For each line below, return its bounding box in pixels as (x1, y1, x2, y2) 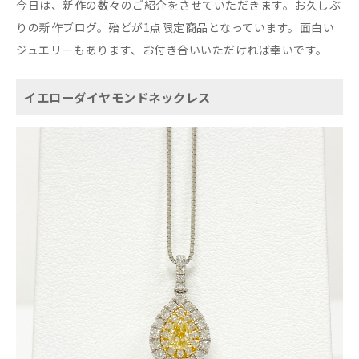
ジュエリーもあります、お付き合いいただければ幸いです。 (16, 41, 328, 58)
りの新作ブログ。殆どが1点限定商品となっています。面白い (16, 18, 334, 35)
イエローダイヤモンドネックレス (24, 87, 211, 106)
